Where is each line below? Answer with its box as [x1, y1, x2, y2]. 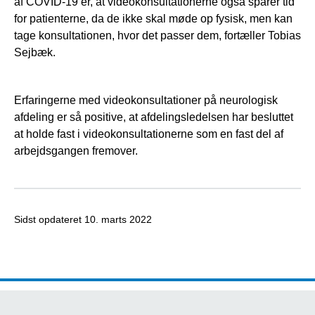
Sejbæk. [14, 46, 56, 59]
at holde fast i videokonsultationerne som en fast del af [14, 128, 283, 141]
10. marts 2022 [84, 214, 152, 226]
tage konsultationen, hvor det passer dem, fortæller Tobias [14, 30, 301, 42]
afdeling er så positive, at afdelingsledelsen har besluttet [14, 111, 293, 124]
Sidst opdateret [14, 214, 84, 226]
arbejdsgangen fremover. [14, 145, 141, 157]
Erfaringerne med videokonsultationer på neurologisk [14, 94, 278, 107]
